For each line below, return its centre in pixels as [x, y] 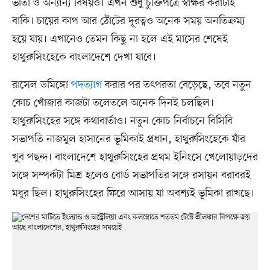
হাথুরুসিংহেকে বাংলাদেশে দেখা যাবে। [84, 57]
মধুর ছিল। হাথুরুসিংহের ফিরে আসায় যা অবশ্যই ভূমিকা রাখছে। [133, 193]
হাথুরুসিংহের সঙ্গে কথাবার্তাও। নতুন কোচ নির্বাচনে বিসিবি [122, 121]
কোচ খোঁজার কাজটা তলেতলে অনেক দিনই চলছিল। [113, 103]
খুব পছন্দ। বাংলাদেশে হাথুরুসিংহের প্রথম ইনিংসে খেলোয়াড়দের [135, 157]
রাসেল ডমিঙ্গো [41, 85]
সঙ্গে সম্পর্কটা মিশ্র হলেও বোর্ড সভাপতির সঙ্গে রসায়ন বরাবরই [131, 175]
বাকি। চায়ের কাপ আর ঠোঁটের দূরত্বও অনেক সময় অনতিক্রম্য [128, 21]
